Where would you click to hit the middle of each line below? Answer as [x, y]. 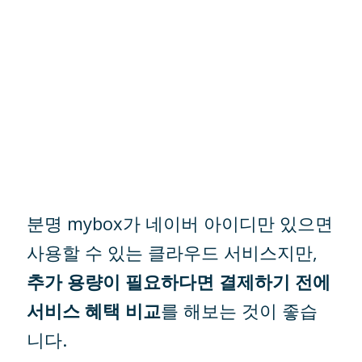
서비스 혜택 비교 [94, 310]
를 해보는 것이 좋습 [240, 310]
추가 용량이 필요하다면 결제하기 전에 [179, 281]
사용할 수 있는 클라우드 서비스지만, [173, 252]
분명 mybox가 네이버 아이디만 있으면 [180, 223]
